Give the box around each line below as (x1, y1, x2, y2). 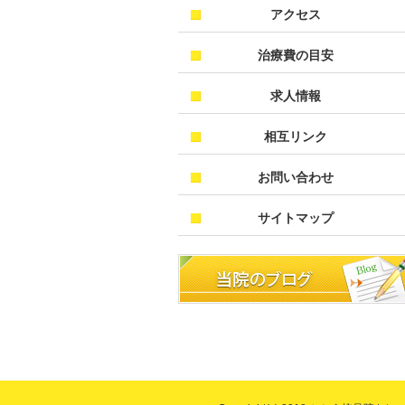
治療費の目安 (258, 48, 334, 62)
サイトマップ (258, 211, 334, 225)
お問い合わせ (258, 170, 334, 184)
